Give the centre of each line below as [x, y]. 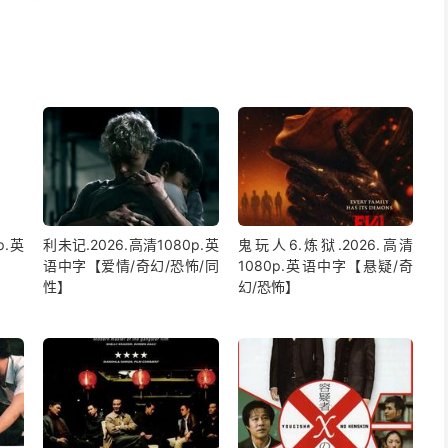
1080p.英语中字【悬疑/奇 [326, 266]
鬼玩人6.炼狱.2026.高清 [326, 245]
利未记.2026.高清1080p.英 [131, 245]
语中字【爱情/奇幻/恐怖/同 [131, 266]
